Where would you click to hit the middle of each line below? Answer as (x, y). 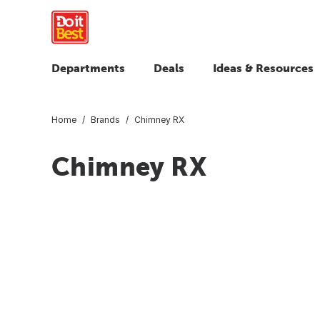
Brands (105, 119)
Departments (88, 68)
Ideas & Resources (263, 68)
